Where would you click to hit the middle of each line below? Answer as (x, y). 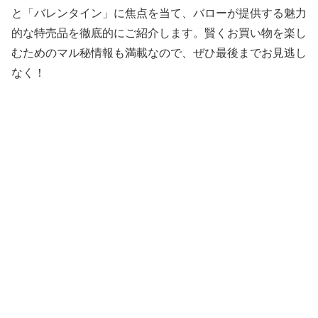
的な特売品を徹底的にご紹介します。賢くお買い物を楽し (159, 33)
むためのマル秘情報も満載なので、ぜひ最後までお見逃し (159, 53)
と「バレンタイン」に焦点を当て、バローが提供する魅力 (159, 13)
